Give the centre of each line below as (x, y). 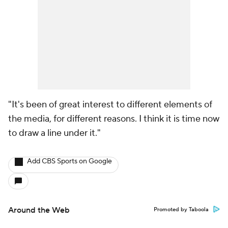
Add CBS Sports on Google (69, 161)
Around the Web (39, 210)
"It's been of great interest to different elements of (110, 105)
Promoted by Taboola (181, 210)
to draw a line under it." (54, 133)
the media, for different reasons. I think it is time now (114, 119)
